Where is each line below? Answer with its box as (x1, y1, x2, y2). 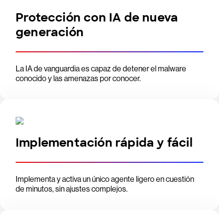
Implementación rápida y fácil (16, 135, 193, 150)
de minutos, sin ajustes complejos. (16, 184, 128, 194)
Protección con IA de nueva (16, 10, 178, 25)
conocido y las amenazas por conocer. (16, 74, 141, 83)
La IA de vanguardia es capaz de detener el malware (16, 64, 186, 73)
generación (16, 24, 84, 40)
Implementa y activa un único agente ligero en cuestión (16, 175, 194, 184)
